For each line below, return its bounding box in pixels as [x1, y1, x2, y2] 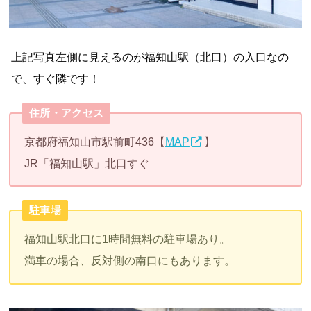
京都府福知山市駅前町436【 [24, 135, 165, 148]
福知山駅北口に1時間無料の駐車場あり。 [24, 233, 230, 246]
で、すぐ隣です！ [11, 72, 101, 85]
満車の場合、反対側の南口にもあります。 [24, 254, 235, 267]
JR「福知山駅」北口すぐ [24, 156, 149, 169]
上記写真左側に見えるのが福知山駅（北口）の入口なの [11, 51, 289, 63]
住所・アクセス [29, 107, 104, 119]
